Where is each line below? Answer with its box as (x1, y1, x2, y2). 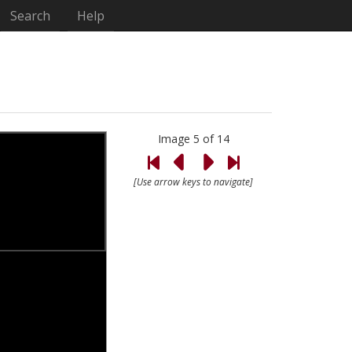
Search (10, 7, 51, 24)
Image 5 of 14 (157, 130, 229, 146)
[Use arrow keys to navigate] (134, 174, 253, 189)
